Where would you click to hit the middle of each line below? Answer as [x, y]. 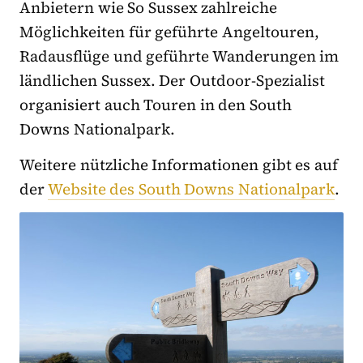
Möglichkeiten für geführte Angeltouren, [169, 32]
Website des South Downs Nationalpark [191, 189]
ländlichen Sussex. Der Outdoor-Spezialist [172, 81]
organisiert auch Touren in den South [156, 105]
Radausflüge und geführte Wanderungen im [179, 56]
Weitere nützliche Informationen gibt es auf [179, 165]
